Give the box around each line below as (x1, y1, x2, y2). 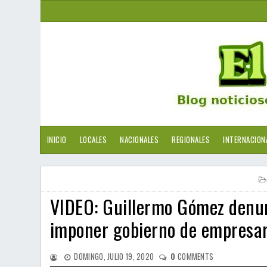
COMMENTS (175, 250, 214, 262)
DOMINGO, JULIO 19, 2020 (74, 250, 154, 262)
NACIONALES (120, 133, 159, 145)
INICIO (46, 133, 67, 145)
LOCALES (79, 133, 107, 145)
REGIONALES (172, 133, 210, 145)
